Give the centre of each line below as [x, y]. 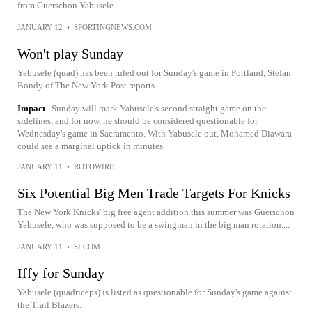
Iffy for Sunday [61, 273]
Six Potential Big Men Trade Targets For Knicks [154, 193]
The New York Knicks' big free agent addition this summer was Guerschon [156, 212]
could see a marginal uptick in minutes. [91, 146]
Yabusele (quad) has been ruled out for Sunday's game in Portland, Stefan [154, 73]
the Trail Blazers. [49, 305]
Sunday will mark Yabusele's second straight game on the [159, 108]
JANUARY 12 [40, 27]
